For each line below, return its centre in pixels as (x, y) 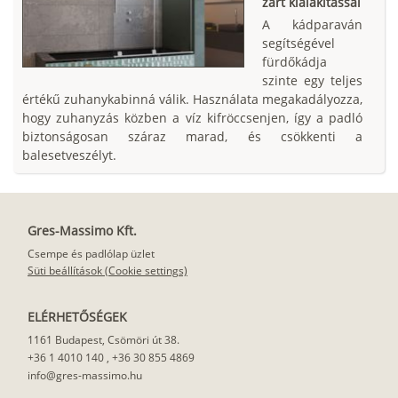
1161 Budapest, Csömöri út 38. (103, 340)
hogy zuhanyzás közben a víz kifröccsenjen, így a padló (192, 118)
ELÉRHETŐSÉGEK (77, 317)
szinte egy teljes (312, 81)
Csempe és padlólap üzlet (91, 254)
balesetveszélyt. (69, 155)
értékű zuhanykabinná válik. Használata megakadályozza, (192, 99)
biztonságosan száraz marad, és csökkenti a (192, 137)
